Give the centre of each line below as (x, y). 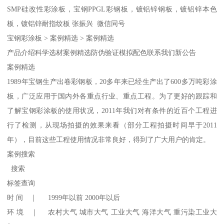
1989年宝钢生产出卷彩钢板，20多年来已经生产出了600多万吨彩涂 (112, 81)
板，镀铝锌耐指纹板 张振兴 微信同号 (66, 23)
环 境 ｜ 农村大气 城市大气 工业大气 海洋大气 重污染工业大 (112, 212)
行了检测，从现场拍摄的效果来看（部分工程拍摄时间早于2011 (112, 125)
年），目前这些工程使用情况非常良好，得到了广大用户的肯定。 (109, 139)
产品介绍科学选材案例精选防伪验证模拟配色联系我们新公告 (102, 52)
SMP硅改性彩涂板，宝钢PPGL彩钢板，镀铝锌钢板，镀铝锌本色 (112, 9)
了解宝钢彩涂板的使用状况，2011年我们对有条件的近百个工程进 (112, 110)
